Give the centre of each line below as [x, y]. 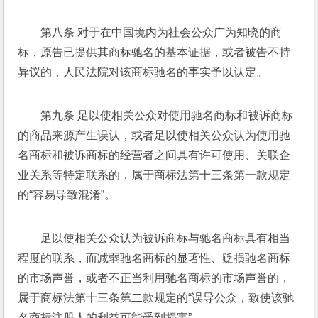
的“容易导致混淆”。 [68, 195]
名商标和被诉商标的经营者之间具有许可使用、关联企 [154, 155]
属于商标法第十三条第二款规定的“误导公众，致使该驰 [156, 298]
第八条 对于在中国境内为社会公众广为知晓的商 [161, 32]
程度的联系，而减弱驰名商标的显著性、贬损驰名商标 [154, 258]
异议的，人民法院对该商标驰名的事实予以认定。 [144, 72]
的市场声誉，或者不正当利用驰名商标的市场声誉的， [154, 278]
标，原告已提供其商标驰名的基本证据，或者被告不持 [154, 52]
